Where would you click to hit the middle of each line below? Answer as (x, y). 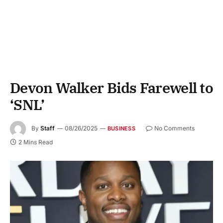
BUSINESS (121, 129)
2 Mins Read (36, 142)
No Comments (174, 128)
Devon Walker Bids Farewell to (111, 88)
